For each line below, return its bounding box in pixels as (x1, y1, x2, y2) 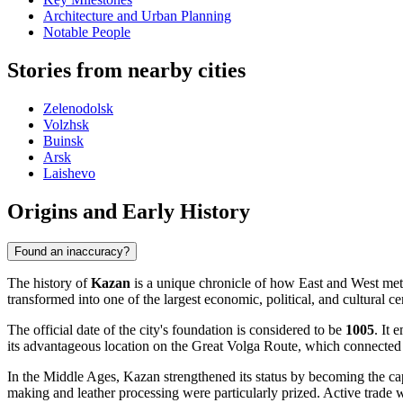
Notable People (43, 24, 130, 40)
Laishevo (43, 166, 95, 182)
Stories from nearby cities (7, 58, 246, 83)
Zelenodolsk (43, 101, 113, 117)
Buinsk (43, 133, 84, 149)
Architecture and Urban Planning (43, 8, 231, 24)
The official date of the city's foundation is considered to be (7, 321, 345, 337)
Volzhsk (43, 117, 89, 133)
